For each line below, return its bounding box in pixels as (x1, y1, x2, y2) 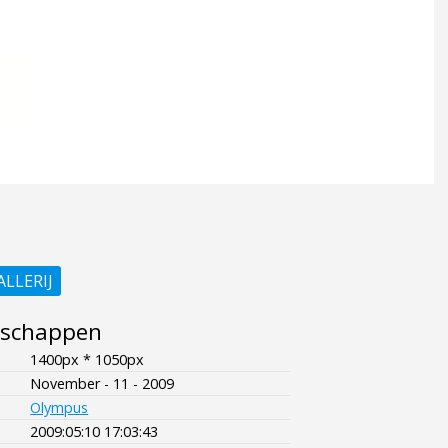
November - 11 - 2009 (30, 373, 175, 393)
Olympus (30, 397, 89, 417)
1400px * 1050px (30, 349, 145, 369)
